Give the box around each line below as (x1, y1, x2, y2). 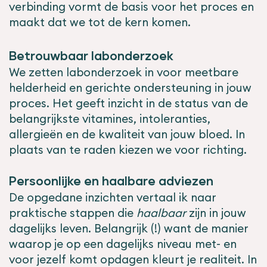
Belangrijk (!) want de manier (94, 221, 249, 236)
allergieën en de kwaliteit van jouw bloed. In (9, 127, 245, 142)
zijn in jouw (186, 206, 246, 221)
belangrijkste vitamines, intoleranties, (9, 111, 210, 126)
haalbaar (136, 206, 186, 221)
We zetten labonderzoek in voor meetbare (9, 65, 238, 80)
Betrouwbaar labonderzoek (9, 51, 173, 63)
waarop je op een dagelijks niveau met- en (9, 237, 237, 252)
